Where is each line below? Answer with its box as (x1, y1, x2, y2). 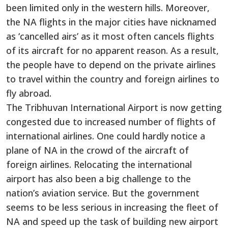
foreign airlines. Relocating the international (6, 158, 192, 170)
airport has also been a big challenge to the (6, 172, 191, 185)
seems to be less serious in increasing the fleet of (6, 201, 218, 213)
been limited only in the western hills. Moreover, (6, 1, 210, 14)
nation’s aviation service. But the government (6, 186, 199, 199)
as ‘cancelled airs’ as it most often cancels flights (6, 30, 214, 42)
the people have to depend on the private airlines (6, 58, 216, 71)
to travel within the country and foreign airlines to (6, 72, 219, 85)
